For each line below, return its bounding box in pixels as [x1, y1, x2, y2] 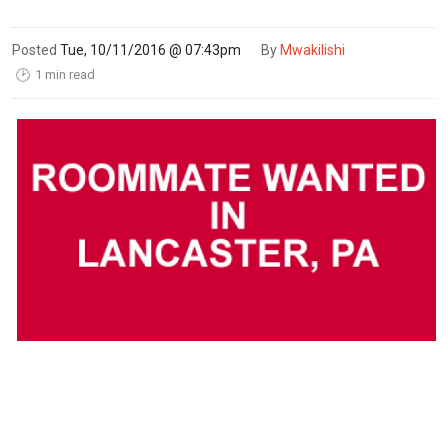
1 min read [32, 66, 95, 82]
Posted [12, 41, 57, 58]
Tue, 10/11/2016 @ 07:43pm [60, 41, 241, 58]
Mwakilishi [280, 41, 345, 58]
